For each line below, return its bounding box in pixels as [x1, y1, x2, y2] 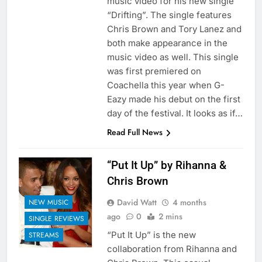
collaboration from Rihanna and [106, 243, 237, 255]
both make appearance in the [106, 37, 227, 49]
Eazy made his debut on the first [106, 94, 240, 105]
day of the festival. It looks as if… [106, 108, 243, 119]
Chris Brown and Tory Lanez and [106, 23, 242, 35]
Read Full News [106, 126, 163, 139]
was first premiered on [106, 65, 201, 77]
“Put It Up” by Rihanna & [106, 158, 226, 173]
